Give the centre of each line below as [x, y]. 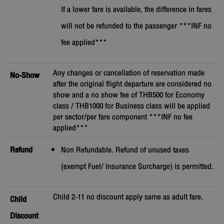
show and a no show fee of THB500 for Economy [129, 95]
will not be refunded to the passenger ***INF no [136, 26]
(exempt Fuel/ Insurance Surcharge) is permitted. [137, 167]
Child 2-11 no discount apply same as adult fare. [128, 197]
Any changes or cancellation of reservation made [129, 73]
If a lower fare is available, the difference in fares [136, 10]
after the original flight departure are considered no [132, 84]
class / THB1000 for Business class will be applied [131, 106]
